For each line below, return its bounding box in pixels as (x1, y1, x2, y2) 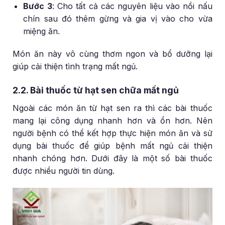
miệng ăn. (23, 26, 60, 36)
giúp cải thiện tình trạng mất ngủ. (13, 61, 138, 72)
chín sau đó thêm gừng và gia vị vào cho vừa (23, 13, 212, 24)
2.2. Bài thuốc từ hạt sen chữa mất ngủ (13, 85, 179, 96)
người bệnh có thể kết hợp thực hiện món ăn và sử (13, 128, 212, 139)
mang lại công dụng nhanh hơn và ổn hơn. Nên (13, 116, 212, 126)
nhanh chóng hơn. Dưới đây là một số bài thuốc (13, 153, 212, 164)
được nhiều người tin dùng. (13, 166, 115, 176)
